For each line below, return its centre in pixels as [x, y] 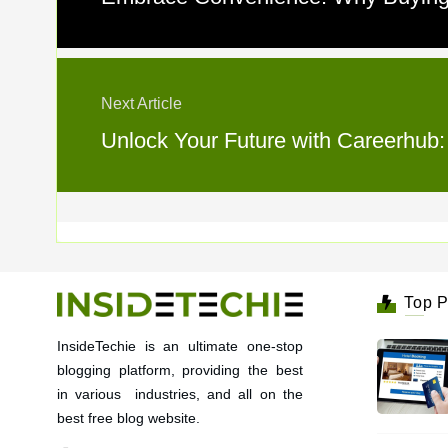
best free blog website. [128, 417]
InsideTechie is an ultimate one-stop [180, 345]
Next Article [141, 103]
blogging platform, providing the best [180, 369]
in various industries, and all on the [180, 393]
